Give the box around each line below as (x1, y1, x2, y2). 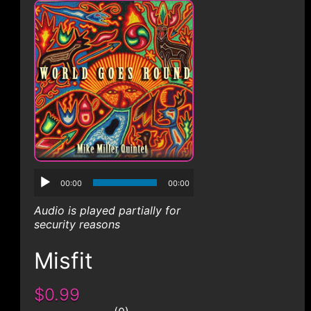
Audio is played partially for (33, 203, 180, 217)
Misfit (33, 247, 93, 274)
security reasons (33, 217, 120, 231)
